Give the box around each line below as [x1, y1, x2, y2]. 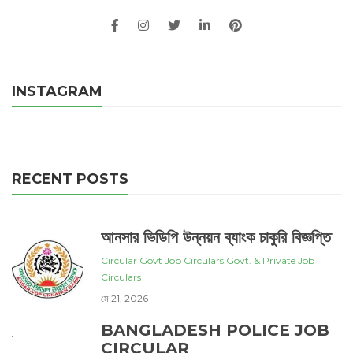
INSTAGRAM [12, 82, 102, 100]
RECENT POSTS [12, 169, 128, 188]
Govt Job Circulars [139, 254, 224, 266]
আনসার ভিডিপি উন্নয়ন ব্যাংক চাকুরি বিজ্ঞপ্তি [101, 227, 331, 247]
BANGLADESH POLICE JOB [101, 320, 329, 340]
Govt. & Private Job [226, 254, 314, 266]
